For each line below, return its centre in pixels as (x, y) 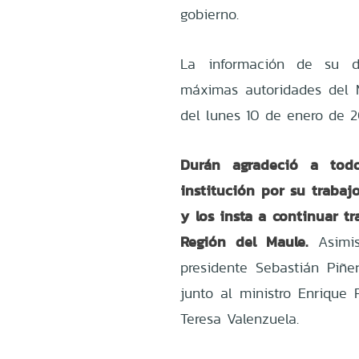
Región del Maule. (244, 242)
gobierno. (210, 14)
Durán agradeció (240, 165)
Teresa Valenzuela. (243, 319)
